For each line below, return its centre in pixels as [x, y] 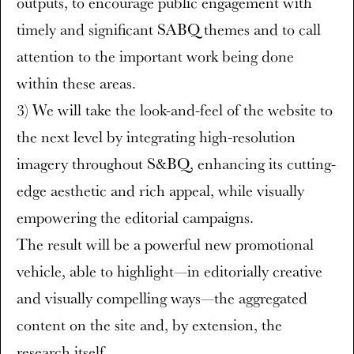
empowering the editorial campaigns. [135, 217]
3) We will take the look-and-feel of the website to [175, 110]
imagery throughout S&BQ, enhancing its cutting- [176, 164]
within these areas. [76, 83]
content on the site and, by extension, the [149, 325]
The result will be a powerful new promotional [165, 244]
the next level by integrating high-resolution [156, 137]
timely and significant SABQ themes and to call [169, 29]
